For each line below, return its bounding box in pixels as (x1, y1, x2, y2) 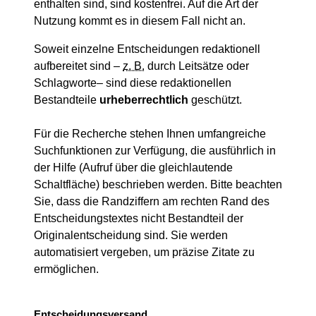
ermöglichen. (34, 263, 99, 275)
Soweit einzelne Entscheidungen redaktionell (34, 43, 260, 55)
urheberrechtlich (99, 94, 188, 106)
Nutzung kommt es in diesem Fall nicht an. (34, 15, 245, 27)
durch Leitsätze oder (145, 60, 249, 72)
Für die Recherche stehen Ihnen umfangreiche (34, 128, 266, 140)
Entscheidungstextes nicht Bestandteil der (34, 212, 243, 224)
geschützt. (188, 94, 242, 106)
